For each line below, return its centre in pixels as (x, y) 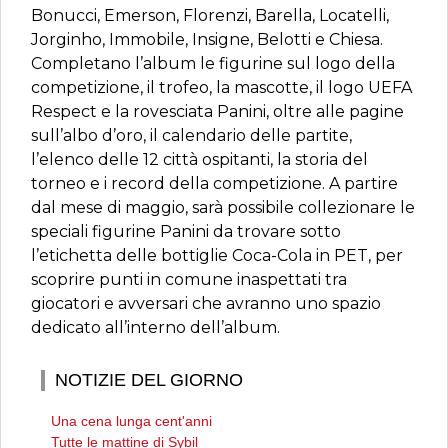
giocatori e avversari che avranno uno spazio (206, 303)
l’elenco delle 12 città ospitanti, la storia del (199, 159)
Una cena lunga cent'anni (131, 421)
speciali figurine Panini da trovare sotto (186, 231)
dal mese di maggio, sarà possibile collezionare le (223, 207)
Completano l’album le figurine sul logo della (213, 63)
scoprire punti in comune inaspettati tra (189, 279)
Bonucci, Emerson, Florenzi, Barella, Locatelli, (210, 15)
